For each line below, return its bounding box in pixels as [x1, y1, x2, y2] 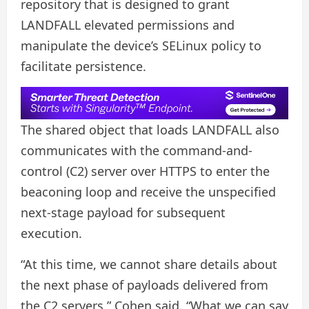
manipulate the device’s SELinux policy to [21, 37, 261, 54]
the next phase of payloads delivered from [21, 277, 268, 294]
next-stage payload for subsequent [21, 204, 226, 221]
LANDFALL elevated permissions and [21, 16, 235, 33]
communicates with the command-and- [21, 142, 252, 159]
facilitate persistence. [21, 57, 146, 74]
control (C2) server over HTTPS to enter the [21, 163, 270, 180]
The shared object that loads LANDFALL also [21, 121, 279, 139]
